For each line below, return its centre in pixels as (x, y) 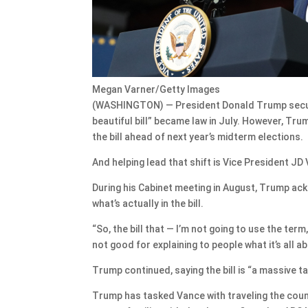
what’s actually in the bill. (148, 203)
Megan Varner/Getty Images (156, 89)
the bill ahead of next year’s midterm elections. (198, 136)
